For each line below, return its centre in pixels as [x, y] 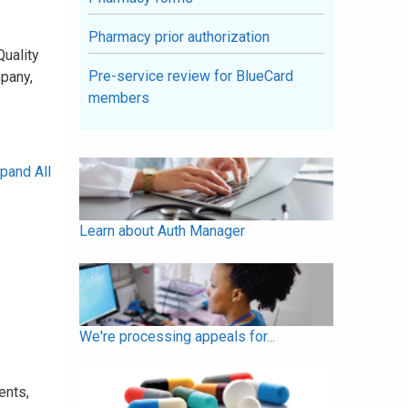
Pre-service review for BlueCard [191, 76]
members [119, 98]
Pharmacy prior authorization [179, 37]
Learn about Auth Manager [162, 231]
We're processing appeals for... [177, 337]
